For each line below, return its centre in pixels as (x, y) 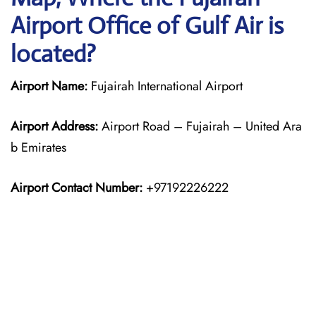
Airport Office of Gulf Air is (147, 26)
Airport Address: (54, 126)
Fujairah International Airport (165, 86)
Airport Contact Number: (77, 188)
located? (53, 54)
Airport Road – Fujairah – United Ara (200, 126)
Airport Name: (49, 86)
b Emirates (38, 147)
